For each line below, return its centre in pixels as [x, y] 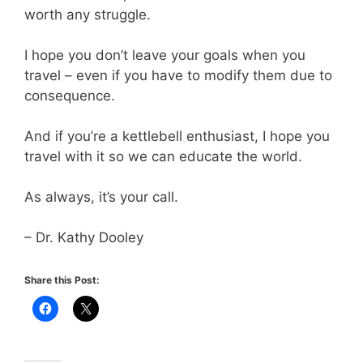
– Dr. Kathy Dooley [86, 238]
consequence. [72, 96]
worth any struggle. [90, 15]
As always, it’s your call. [101, 197]
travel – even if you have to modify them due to [178, 76]
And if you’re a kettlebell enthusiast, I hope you [177, 137]
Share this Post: [62, 280]
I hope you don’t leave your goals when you [165, 56]
